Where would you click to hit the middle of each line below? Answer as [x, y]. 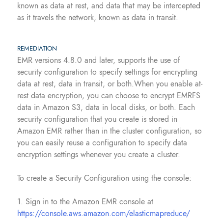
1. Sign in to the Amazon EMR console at [85, 202]
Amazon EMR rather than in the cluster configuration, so [110, 131]
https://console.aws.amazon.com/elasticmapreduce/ [104, 213]
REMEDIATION [37, 48]
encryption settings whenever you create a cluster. [99, 154]
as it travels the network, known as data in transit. [98, 17]
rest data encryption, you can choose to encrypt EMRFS [109, 96]
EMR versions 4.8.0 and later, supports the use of [99, 60]
